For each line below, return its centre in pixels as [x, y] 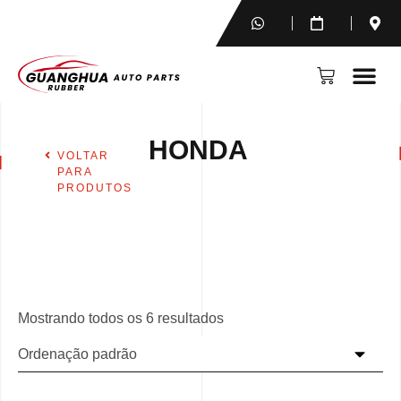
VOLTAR [83, 156]
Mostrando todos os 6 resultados [121, 319]
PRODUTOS [95, 188]
